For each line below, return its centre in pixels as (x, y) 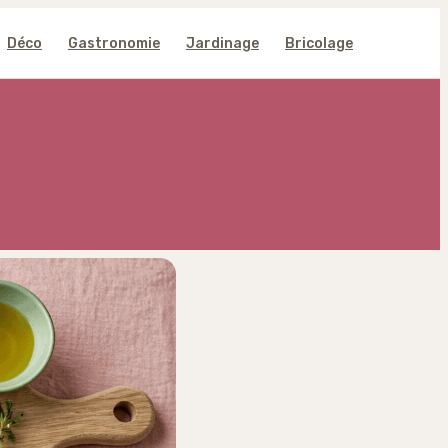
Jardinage (222, 43)
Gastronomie (114, 43)
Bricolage (319, 43)
